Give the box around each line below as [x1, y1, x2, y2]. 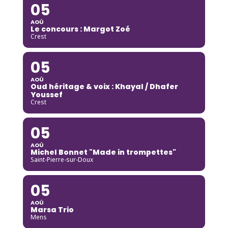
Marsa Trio [30, 204, 74, 215]
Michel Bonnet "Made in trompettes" [30, 147, 176, 157]
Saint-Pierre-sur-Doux [30, 155, 93, 164]
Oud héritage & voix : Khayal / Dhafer [30, 81, 178, 92]
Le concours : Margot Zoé [30, 23, 130, 34]
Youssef [30, 89, 63, 100]
